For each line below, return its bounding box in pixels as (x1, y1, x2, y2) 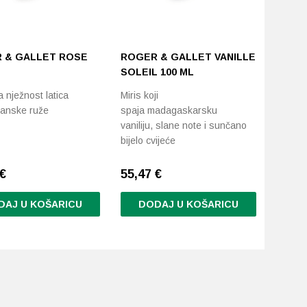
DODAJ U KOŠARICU (138, 199, 238, 210)
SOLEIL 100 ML (121, 66, 195, 77)
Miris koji (121, 90, 159, 101)
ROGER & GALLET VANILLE (121, 51, 256, 62)
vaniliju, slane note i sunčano (121, 120, 247, 131)
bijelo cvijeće (121, 135, 176, 146)
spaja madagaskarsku (121, 105, 218, 116)
